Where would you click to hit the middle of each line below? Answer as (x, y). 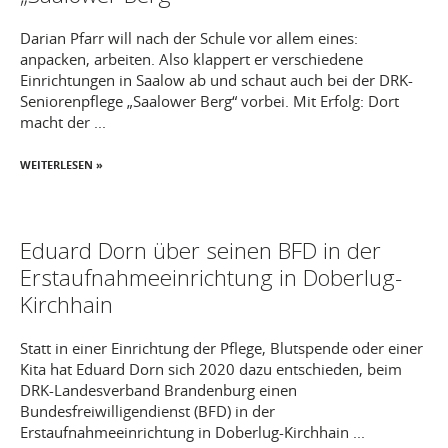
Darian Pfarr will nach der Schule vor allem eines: (189, 38)
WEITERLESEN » (61, 164)
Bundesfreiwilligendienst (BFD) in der (147, 410)
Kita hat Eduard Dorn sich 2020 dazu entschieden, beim (211, 368)
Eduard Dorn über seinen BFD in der (200, 250)
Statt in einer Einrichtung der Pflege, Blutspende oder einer (221, 347)
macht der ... (63, 122)
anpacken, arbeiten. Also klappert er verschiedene (191, 59)
